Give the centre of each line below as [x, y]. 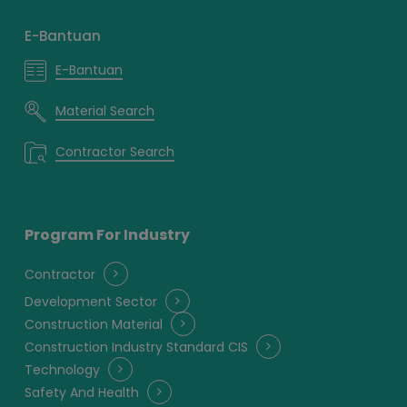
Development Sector [90, 301]
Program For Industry [107, 234]
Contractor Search [114, 152]
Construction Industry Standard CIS [136, 347]
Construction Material [93, 324]
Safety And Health [81, 392]
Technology [62, 369]
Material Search [104, 111]
